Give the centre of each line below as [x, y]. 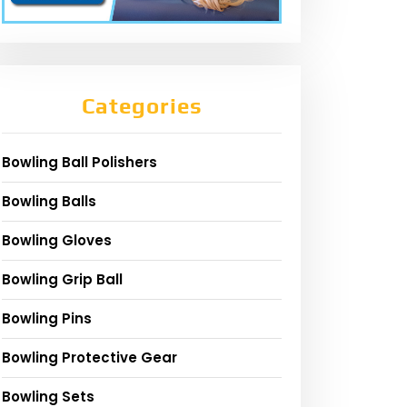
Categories [142, 106]
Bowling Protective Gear [89, 358]
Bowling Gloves [57, 241]
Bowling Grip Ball [62, 280]
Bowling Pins [47, 319]
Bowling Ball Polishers [79, 163]
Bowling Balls [49, 202]
